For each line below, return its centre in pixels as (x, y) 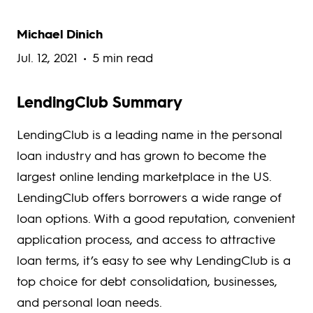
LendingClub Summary (100, 101)
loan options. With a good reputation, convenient (156, 217)
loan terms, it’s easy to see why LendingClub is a (154, 259)
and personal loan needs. (89, 301)
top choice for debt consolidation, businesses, (147, 280)
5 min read (123, 57)
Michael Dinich (60, 33)
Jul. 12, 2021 (47, 57)
